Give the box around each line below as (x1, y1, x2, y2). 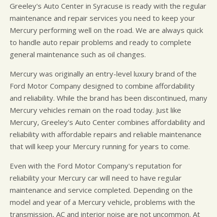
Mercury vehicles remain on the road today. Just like (10, 105, 181, 115)
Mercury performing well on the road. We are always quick (10, 25, 203, 35)
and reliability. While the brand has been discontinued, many (10, 93, 207, 103)
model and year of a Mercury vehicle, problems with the (10, 197, 195, 207)
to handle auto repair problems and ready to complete (10, 37, 191, 47)
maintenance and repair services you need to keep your (10, 13, 195, 23)
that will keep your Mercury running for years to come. (10, 141, 190, 152)
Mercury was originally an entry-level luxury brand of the (10, 69, 197, 79)
